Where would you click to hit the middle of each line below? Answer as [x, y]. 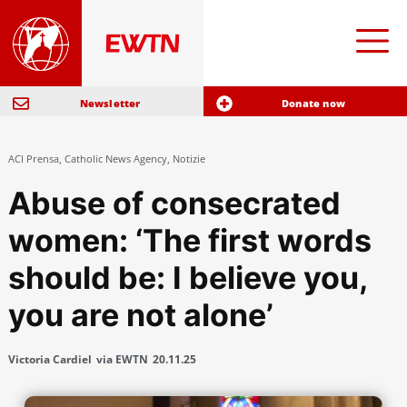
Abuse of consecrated [174, 203]
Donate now [313, 104]
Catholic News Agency [115, 159]
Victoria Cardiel [50, 360]
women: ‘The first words [189, 241]
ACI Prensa [33, 159]
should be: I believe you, [187, 278]
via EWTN [122, 360]
